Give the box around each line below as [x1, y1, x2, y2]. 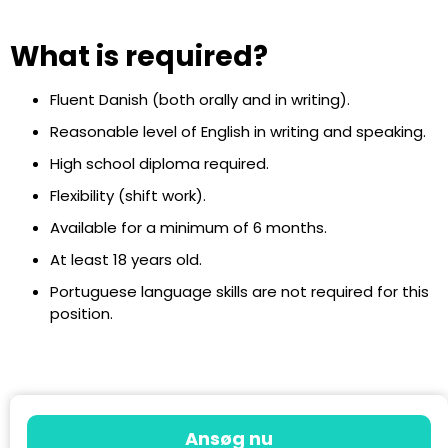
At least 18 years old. [50, 249, 202, 271]
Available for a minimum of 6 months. [50, 217, 327, 239]
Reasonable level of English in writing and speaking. [50, 121, 426, 143]
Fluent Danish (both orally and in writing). [50, 89, 350, 111]
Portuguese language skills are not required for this [50, 281, 429, 303]
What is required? [10, 37, 268, 77]
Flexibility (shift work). [50, 185, 206, 207]
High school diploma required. [50, 153, 269, 175]
